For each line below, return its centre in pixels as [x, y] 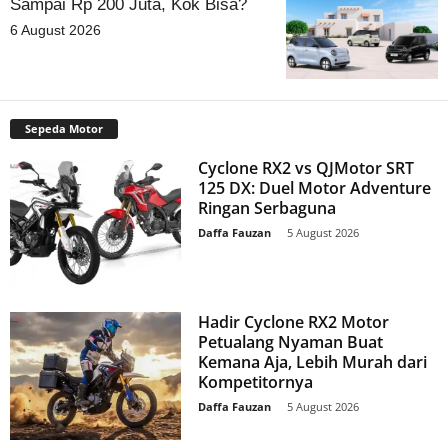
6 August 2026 [55, 29]
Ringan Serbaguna [267, 207]
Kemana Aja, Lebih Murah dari [313, 361]
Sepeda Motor [64, 128]
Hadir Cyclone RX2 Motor [294, 321]
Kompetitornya [256, 381]
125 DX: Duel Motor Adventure [315, 187]
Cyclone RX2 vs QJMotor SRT [306, 167]
